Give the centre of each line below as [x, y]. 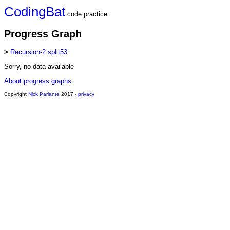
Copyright [16, 94]
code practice [86, 14]
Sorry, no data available [39, 67]
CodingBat [35, 12]
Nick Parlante [44, 94]
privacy [86, 94]
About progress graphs [38, 81]
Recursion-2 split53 [39, 52]
